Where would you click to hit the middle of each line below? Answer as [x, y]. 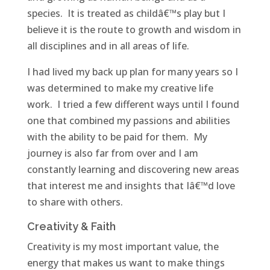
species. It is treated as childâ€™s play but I [126, 14]
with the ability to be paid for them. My [117, 137]
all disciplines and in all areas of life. [108, 46]
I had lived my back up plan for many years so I [132, 72]
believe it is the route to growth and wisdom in [134, 30]
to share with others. [75, 202]
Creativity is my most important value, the [123, 247]
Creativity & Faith [71, 227]
